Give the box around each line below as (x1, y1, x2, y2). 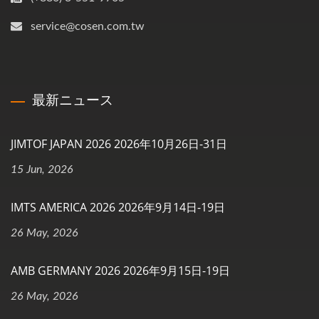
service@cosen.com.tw (31, 20, 145, 32)
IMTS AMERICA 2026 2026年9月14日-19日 (11, 199, 225, 215)
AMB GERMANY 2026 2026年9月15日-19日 (11, 262, 230, 278)
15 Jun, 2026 (11, 163, 73, 175)
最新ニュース (32, 90, 113, 109)
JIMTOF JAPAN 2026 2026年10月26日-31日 (11, 135, 227, 152)
